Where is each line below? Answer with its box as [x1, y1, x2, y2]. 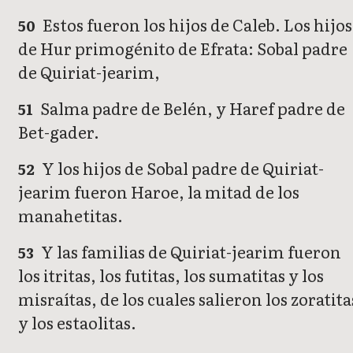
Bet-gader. [18, 119, 99, 143]
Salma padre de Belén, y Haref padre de [37, 95, 346, 120]
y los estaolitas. [18, 310, 136, 334]
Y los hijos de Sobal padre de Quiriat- [39, 155, 325, 180]
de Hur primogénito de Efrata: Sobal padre [18, 35, 347, 60]
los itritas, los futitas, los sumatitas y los [18, 262, 324, 287]
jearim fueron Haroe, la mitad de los [18, 179, 299, 203]
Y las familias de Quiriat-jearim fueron [38, 239, 342, 263]
